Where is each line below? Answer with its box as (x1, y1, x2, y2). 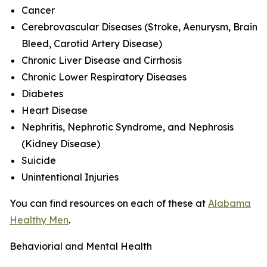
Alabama (208, 197, 251, 209)
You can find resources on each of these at (10, 197, 208, 209)
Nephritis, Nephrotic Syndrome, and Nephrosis (21, 121, 234, 133)
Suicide (21, 154, 56, 166)
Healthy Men (10, 214, 69, 226)
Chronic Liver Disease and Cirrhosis (21, 54, 182, 66)
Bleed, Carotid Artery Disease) (21, 38, 162, 49)
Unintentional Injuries (21, 171, 119, 183)
